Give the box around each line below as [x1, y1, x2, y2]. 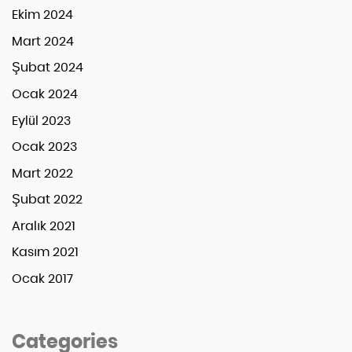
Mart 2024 [12, 31, 74, 50]
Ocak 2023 [12, 137, 77, 156]
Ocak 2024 [12, 84, 78, 103]
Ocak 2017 [12, 269, 73, 288]
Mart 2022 [12, 163, 73, 182]
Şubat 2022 [12, 190, 82, 209]
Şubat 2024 [12, 58, 83, 77]
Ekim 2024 [12, 5, 73, 24]
